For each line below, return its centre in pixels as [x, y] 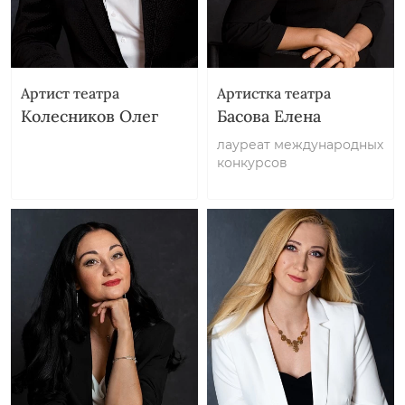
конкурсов [252, 163]
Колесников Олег [89, 116]
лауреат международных [300, 145]
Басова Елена [269, 116]
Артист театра [70, 93]
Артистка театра [274, 93]
